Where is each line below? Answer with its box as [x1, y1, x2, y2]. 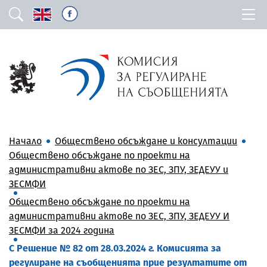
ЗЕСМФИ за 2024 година [9, 224, 114, 236]
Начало [9, 135, 42, 147]
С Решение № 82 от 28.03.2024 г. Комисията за [9, 242, 221, 254]
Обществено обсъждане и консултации [55, 135, 237, 147]
